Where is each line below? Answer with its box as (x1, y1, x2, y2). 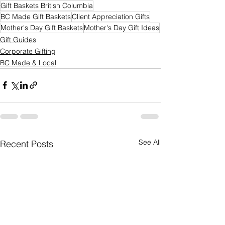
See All (139, 137, 161, 147)
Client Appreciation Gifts (72, 12, 150, 21)
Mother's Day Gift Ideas (84, 23, 159, 32)
